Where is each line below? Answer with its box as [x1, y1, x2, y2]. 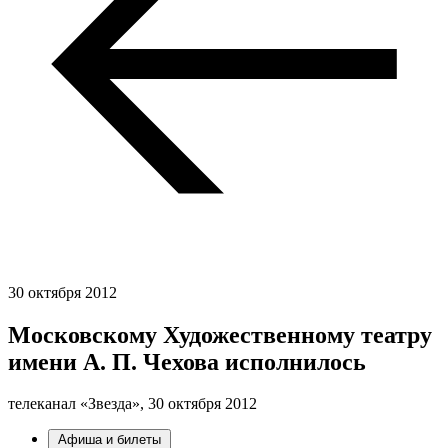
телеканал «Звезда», [8, 395, 148, 413]
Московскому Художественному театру [8, 321, 432, 348]
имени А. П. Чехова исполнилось [8, 348, 366, 375]
